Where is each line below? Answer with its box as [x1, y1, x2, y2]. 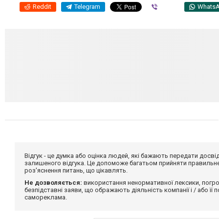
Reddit [33, 2, 51, 10]
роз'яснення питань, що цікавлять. [24, 166, 128, 174]
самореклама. [24, 193, 67, 201]
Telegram [74, 2, 100, 10]
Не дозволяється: [24, 178, 82, 186]
